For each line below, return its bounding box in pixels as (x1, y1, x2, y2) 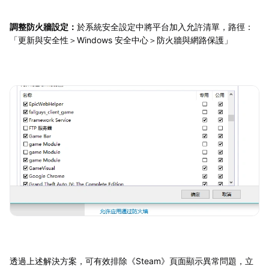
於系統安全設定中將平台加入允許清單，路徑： (77, 21, 253, 32)
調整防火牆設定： (10, 21, 77, 32)
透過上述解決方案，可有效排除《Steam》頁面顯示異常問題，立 (10, 256, 253, 267)
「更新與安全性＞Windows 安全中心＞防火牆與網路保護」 (10, 34, 232, 45)
